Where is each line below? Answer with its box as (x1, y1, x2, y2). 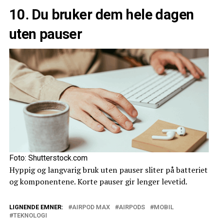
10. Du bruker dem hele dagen (9, 6, 194, 23)
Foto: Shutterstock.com (9, 153, 88, 163)
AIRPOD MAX (72, 203, 110, 211)
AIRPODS (118, 203, 145, 211)
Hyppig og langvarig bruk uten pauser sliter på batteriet (9, 164, 208, 175)
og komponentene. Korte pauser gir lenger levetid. (9, 176, 187, 187)
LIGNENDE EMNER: (9, 203, 63, 211)
